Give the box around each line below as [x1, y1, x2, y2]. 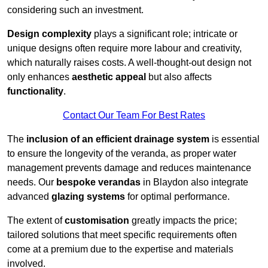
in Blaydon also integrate [141, 177, 248, 188]
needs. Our [7, 177, 56, 188]
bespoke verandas [56, 177, 141, 188]
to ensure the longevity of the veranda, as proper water [7, 148, 236, 159]
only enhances [7, 72, 72, 83]
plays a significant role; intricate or [92, 29, 237, 39]
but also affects [146, 72, 212, 83]
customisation [65, 215, 129, 226]
